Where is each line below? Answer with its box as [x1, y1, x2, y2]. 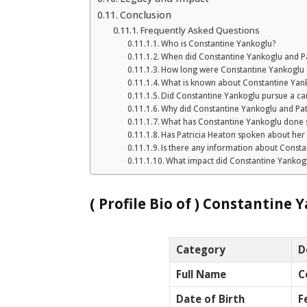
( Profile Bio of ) [90, 194, 200, 214]
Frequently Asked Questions [140, 23, 260, 36]
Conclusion [120, 8, 172, 21]
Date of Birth [176, 291, 245, 306]
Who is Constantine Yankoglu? [161, 38, 276, 49]
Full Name [176, 267, 226, 281]
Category [176, 242, 225, 256]
